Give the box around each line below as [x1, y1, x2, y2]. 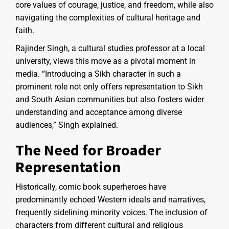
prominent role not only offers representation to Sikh [15, 81, 203, 91]
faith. [15, 25, 34, 35]
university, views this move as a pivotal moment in [15, 56, 196, 66]
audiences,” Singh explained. [15, 120, 118, 130]
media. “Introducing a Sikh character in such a [15, 68, 181, 79]
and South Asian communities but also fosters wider [15, 94, 204, 104]
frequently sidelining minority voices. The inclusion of [15, 207, 208, 217]
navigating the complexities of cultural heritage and [15, 12, 200, 22]
